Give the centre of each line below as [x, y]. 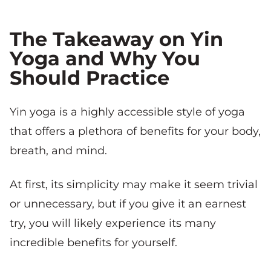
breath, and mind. [58, 150]
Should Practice [90, 77]
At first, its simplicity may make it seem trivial [134, 184]
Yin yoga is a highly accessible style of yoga [127, 112]
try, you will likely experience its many [113, 223]
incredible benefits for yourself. [93, 242]
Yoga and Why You [105, 58]
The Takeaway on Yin [116, 39]
